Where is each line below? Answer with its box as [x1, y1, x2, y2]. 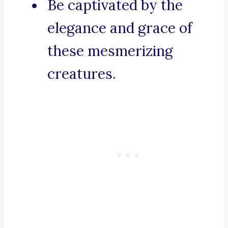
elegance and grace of [47, 19, 192, 38]
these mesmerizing [47, 42, 173, 61]
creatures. [47, 65, 116, 83]
